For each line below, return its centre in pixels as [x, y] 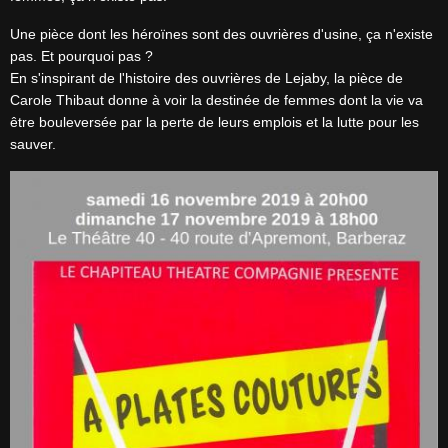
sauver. [33, 144]
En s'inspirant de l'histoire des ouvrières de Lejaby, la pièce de [206, 78]
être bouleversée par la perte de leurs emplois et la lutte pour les [214, 122]
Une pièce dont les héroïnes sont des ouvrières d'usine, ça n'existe [221, 34]
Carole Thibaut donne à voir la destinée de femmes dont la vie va [216, 100]
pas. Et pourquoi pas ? [81, 56]
